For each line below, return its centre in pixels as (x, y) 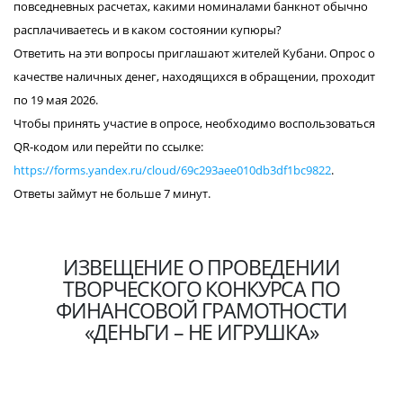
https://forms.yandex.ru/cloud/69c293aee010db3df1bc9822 (172, 170)
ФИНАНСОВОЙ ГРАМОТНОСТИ (201, 310)
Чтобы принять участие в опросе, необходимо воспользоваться (194, 123)
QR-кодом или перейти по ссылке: (108, 147)
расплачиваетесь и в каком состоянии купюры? (148, 30)
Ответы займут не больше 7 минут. (112, 193)
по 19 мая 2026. (56, 100)
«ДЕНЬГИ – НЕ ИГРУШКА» (201, 332)
